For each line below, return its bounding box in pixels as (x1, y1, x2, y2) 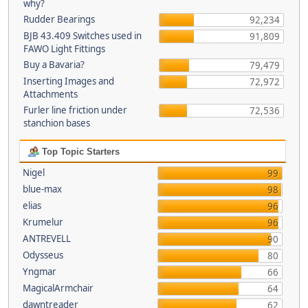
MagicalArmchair (22, 282, 93, 294)
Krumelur (22, 216, 63, 228)
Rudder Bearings (23, 13, 95, 25)
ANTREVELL (22, 232, 71, 245)
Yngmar (22, 265, 56, 278)
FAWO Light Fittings (23, 43, 105, 55)
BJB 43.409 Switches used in (23, 30, 142, 42)
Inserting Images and (23, 75, 114, 87)
